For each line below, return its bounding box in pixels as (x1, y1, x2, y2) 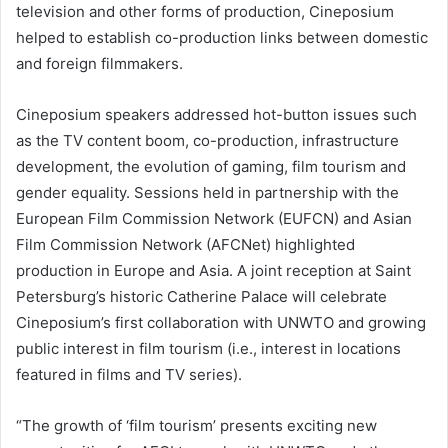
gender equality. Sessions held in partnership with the (16, 182, 399, 202)
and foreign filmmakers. (16, 53, 183, 73)
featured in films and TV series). (16, 364, 242, 384)
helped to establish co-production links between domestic (16, 27, 428, 47)
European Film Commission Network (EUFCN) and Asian (16, 208, 412, 228)
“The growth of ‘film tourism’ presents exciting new (16, 415, 377, 435)
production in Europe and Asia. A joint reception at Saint (16, 260, 411, 280)
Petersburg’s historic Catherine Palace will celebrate (16, 286, 387, 306)
